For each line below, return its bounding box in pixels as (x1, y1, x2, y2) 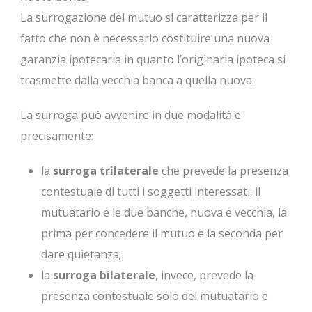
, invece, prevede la (155, 267, 253, 283)
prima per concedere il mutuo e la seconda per (41, 226, 283, 241)
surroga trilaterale (53, 163, 159, 178)
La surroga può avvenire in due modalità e (20, 107, 241, 123)
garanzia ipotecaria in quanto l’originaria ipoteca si (20, 52, 286, 67)
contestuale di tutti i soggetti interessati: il (41, 184, 260, 199)
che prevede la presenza (159, 163, 288, 178)
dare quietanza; (41, 247, 121, 262)
